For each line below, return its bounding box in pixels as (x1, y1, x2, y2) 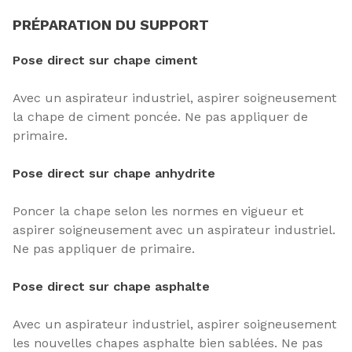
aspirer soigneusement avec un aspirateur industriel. (13, 222, 335, 238)
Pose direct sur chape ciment (13, 53, 198, 68)
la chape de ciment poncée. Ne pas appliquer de (13, 109, 308, 125)
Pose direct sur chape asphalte (13, 279, 210, 295)
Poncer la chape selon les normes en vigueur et (13, 203, 303, 219)
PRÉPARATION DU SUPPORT (13, 16, 209, 34)
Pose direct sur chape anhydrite (13, 166, 215, 181)
